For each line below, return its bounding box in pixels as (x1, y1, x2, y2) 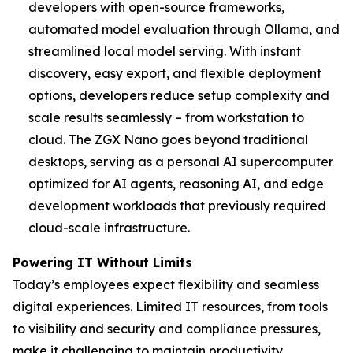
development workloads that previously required (28, 198, 326, 214)
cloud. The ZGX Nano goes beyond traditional (28, 132, 308, 147)
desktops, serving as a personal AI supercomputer (28, 154, 333, 169)
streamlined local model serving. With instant (28, 43, 301, 59)
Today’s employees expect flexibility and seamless (13, 277, 319, 292)
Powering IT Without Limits (13, 255, 192, 270)
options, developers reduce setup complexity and (28, 87, 329, 103)
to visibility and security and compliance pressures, (13, 321, 321, 336)
